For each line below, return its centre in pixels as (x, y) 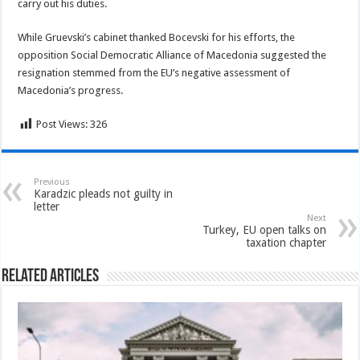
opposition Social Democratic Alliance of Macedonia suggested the (172, 55)
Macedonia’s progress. (71, 90)
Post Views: (62, 124)
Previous (52, 182)
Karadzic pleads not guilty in (104, 194)
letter (47, 207)
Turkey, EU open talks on (264, 230)
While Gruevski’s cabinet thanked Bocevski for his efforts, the (157, 37)
